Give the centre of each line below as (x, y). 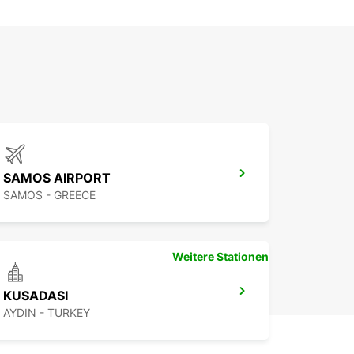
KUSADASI (36, 296)
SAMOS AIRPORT (57, 178)
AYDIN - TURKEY (47, 313)
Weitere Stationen (220, 257)
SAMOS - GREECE (49, 195)
